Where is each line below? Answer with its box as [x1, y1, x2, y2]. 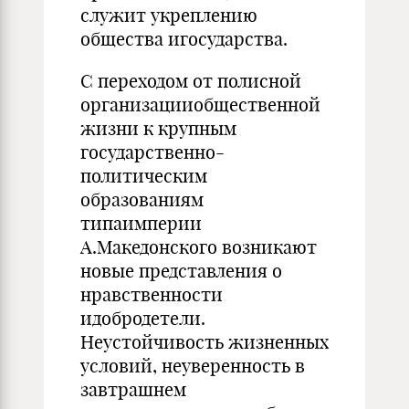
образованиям [80, 188, 204, 211]
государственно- [80, 141, 225, 163]
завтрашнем [80, 378, 186, 401]
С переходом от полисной [80, 69, 301, 92]
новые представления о [80, 259, 282, 282]
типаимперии [80, 212, 202, 235]
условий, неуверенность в [80, 354, 305, 377]
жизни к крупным [80, 117, 236, 140]
